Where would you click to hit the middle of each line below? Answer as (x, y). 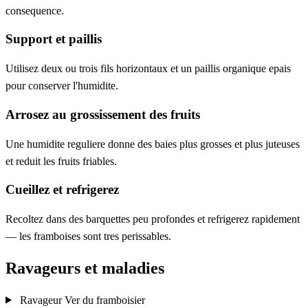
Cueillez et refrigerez (62, 190)
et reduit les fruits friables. (61, 161)
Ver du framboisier (104, 300)
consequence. (35, 10)
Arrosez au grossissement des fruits (103, 114)
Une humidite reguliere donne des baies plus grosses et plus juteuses (153, 144)
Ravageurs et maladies (85, 268)
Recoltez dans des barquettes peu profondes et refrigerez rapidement (153, 219)
